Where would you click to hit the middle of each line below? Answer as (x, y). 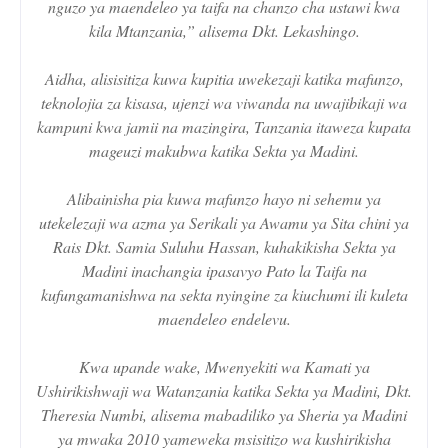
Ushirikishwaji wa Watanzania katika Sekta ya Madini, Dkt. (224, 390)
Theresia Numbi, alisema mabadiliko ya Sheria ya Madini (224, 414)
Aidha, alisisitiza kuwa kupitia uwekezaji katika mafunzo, (224, 78)
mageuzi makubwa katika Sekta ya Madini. (224, 150)
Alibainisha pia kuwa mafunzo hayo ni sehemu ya (224, 198)
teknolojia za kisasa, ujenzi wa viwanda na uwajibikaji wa (224, 102)
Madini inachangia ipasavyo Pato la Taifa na (224, 270)
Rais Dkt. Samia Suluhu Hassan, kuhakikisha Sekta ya (224, 246)
